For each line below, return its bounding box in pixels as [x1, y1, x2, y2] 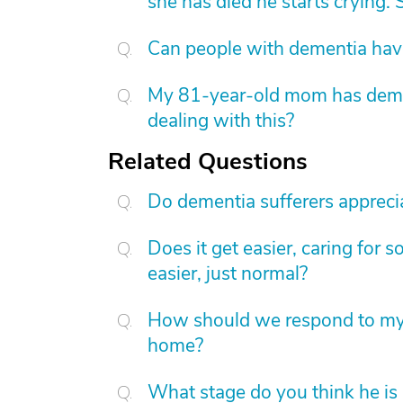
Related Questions [108, 146, 308, 177]
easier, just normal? [148, 261, 308, 286]
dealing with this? [148, 108, 294, 133]
